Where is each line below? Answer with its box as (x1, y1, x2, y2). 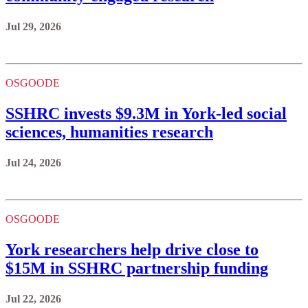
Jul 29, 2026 (5, 21, 61, 33)
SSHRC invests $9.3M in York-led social (5, 104, 287, 122)
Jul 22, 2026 (5, 292, 61, 305)
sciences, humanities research (5, 123, 213, 141)
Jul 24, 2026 (5, 156, 61, 168)
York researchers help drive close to (5, 240, 258, 258)
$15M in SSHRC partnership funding (5, 258, 268, 277)
